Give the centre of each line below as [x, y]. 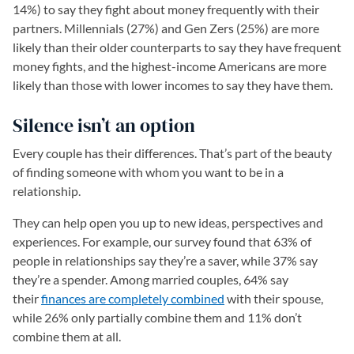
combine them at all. [67, 337]
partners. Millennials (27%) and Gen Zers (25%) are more [166, 28]
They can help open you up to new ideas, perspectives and [168, 223]
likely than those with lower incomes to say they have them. [173, 85]
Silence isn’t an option [104, 126]
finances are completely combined [133, 299]
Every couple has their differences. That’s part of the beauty [172, 153]
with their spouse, [274, 299]
